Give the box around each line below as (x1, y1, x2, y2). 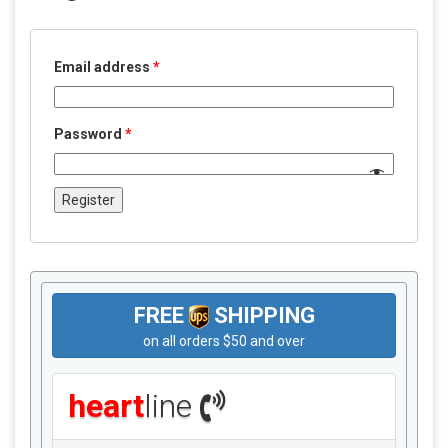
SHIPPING (208, 303, 315, 328)
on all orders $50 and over (143, 333, 305, 349)
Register (62, 192, 115, 208)
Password (54, 126, 125, 142)
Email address (54, 59, 153, 75)
